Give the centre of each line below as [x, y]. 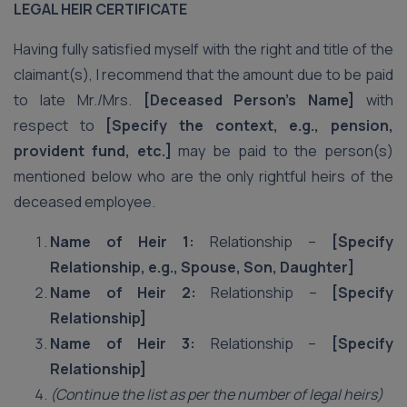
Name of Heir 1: [122, 242]
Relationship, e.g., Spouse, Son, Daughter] [202, 267]
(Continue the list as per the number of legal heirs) [217, 394]
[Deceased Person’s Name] [249, 100]
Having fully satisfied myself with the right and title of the [203, 49]
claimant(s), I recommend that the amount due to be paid [203, 74]
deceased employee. [84, 202]
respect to [60, 125]
